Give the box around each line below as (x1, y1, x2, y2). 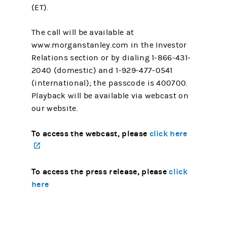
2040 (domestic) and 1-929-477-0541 (31, 66, 173, 75)
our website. (31, 104, 78, 113)
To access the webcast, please (31, 129, 147, 138)
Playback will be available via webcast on (31, 91, 188, 100)
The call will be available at (31, 28, 134, 37)
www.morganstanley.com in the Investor (31, 41, 187, 50)
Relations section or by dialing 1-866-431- (31, 53, 191, 62)
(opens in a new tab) (40, 141, 121, 151)
